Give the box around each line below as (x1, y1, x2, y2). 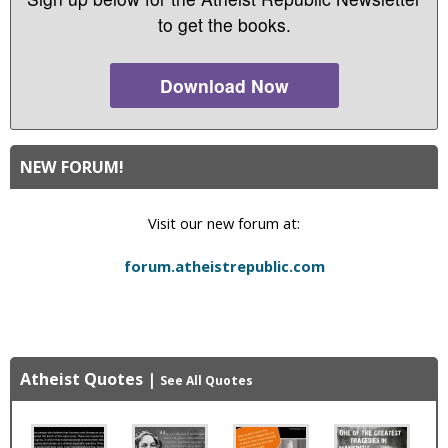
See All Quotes (160, 371, 253, 389)
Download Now (159, 72, 289, 98)
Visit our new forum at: (148, 212, 300, 233)
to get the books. (157, 11, 291, 37)
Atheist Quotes (20, 367, 143, 390)
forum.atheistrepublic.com (123, 255, 325, 276)
